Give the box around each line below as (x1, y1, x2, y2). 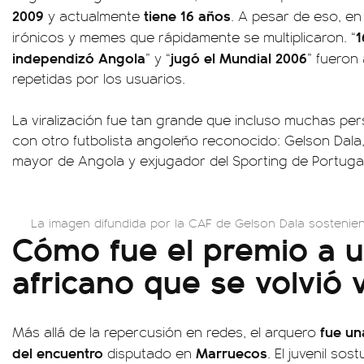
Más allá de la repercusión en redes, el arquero (12, 322, 320, 341)
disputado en (107, 343, 196, 362)
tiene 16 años (140, 5, 231, 25)
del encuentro (12, 342, 107, 362)
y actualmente (48, 6, 140, 25)
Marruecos (196, 342, 267, 362)
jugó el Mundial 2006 (171, 47, 307, 67)
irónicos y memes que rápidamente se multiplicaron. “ (12, 27, 356, 46)
